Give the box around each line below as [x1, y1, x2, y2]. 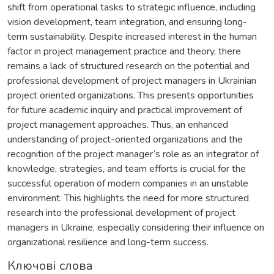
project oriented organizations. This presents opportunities [7, 88, 254, 102]
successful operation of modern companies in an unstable [7, 176, 248, 190]
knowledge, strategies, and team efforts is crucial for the [7, 161, 246, 176]
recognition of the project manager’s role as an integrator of [7, 147, 259, 161]
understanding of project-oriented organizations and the [7, 132, 243, 146]
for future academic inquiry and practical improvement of [7, 103, 242, 117]
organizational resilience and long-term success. [7, 235, 209, 249]
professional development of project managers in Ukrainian [7, 73, 256, 87]
